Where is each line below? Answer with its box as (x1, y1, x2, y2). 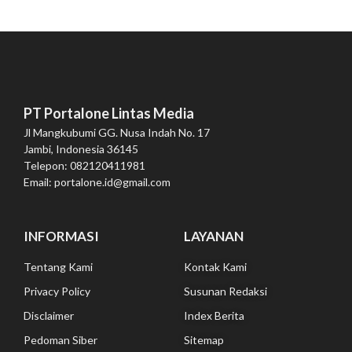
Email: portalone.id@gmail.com (24, 174, 170, 189)
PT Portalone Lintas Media (24, 104, 194, 122)
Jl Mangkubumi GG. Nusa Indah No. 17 (24, 125, 210, 139)
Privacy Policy (24, 284, 90, 298)
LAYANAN (184, 227, 244, 244)
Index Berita (184, 308, 244, 322)
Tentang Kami (24, 259, 93, 273)
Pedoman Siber (24, 332, 97, 346)
